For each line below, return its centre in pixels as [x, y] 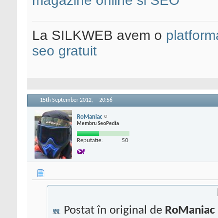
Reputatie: [90, 140]
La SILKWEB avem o [99, 36]
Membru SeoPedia [98, 124]
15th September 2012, [67, 100]
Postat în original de [113, 211]
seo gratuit [64, 51]
